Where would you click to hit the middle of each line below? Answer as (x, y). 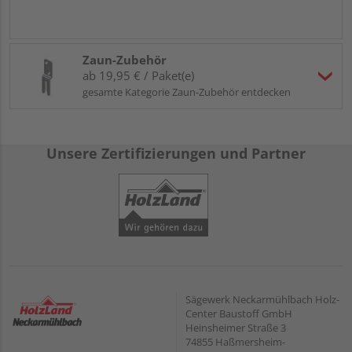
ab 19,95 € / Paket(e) (138, 76)
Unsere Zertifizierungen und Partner (176, 154)
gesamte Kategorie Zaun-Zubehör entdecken (187, 92)
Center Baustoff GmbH (239, 314)
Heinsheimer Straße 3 (236, 328)
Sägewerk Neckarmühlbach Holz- (262, 300)
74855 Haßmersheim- (235, 342)
